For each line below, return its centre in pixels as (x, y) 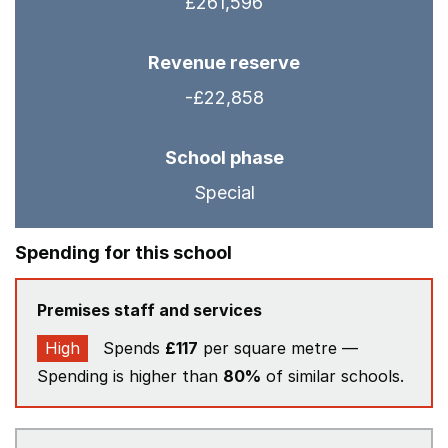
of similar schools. (332, 376)
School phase (224, 157)
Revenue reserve (224, 62)
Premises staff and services (149, 310)
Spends (131, 348)
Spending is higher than (130, 376)
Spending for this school (123, 252)
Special (224, 192)
